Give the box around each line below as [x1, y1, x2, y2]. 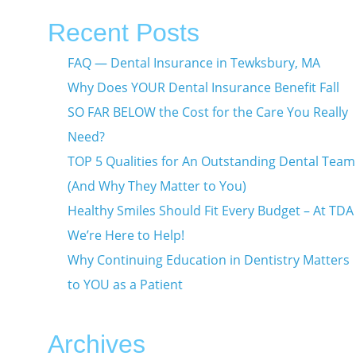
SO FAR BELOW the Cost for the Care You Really [67, 103, 348, 121]
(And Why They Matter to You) [67, 176, 246, 195]
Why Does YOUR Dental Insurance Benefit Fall [67, 78, 339, 96]
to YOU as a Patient [67, 275, 183, 293]
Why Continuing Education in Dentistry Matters [67, 250, 350, 269]
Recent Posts [47, 17, 199, 47]
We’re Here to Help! [67, 226, 184, 244]
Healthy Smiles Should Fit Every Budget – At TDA [67, 201, 354, 219]
